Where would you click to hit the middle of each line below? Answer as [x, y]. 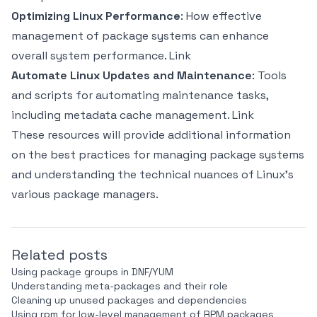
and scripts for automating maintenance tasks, [140, 95]
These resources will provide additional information [151, 135]
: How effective [221, 16]
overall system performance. [90, 56]
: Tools [269, 75]
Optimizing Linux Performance [96, 16]
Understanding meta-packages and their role [120, 286]
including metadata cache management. [122, 115]
